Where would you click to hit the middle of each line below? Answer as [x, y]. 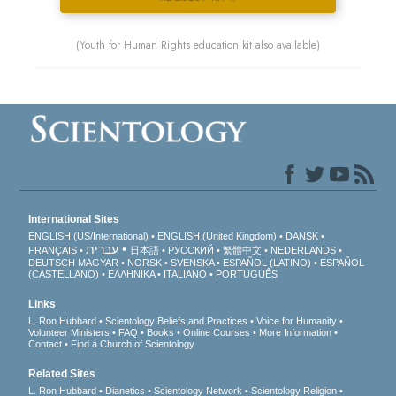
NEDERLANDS [304, 251]
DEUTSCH [52, 263]
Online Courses [217, 333]
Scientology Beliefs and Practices [177, 321]
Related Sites [62, 374]
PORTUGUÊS [247, 274]
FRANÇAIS [53, 251]
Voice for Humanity [297, 321]
